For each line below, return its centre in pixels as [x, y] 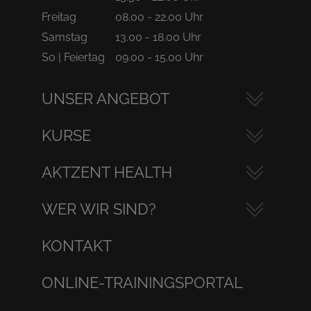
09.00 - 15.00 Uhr [159, 57]
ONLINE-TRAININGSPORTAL [142, 283]
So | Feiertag [73, 57]
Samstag [64, 37]
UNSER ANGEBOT [105, 99]
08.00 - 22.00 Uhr [159, 17]
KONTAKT [76, 246]
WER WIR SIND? [98, 209]
